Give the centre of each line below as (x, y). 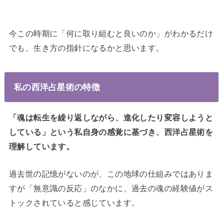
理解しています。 (42, 147)
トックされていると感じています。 (74, 203)
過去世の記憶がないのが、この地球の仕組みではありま (111, 174)
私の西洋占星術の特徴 (57, 87)
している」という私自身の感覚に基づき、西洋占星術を (111, 132)
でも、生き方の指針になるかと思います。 (86, 48)
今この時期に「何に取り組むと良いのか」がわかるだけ (111, 33)
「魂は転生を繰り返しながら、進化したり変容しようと (111, 118)
